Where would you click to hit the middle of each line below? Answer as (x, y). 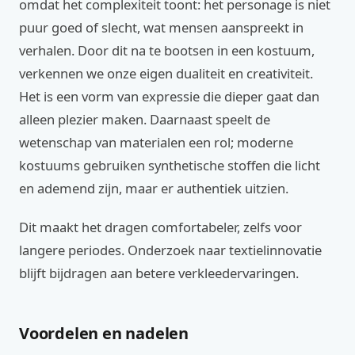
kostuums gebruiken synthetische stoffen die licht (170, 165)
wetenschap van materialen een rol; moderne (156, 142)
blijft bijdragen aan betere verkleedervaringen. (159, 273)
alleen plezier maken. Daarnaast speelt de (145, 119)
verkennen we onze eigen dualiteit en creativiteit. (166, 73)
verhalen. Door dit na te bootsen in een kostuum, (167, 50)
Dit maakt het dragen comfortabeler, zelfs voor (160, 227)
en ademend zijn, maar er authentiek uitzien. (154, 188)
